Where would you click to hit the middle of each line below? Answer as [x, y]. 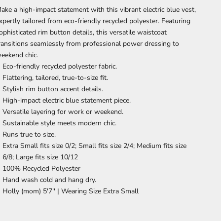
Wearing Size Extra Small [100, 191]
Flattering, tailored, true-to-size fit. [55, 77]
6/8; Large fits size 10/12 [40, 157]
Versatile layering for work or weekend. [63, 111]
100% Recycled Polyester [42, 168]
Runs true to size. [29, 134]
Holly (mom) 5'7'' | [32, 191]
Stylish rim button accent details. [53, 89]
